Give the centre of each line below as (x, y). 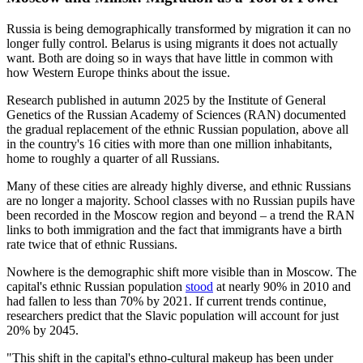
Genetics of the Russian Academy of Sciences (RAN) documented (176, 114)
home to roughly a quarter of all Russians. (113, 158)
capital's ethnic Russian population (96, 286)
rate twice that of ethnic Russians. (92, 244)
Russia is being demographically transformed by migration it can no (179, 28)
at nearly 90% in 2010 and (282, 286)
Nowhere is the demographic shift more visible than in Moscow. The (181, 271)
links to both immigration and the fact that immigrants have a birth (174, 229)
